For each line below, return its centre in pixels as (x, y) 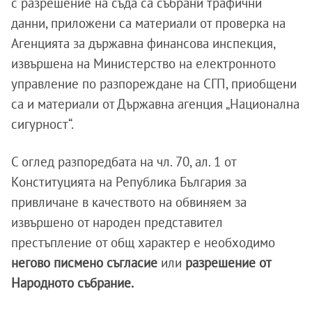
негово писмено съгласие (84, 263)
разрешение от (228, 263)
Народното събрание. (72, 283)
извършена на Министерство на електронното (143, 63)
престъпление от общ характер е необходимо (143, 242)
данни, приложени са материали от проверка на (148, 23)
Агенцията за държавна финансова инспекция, (143, 43)
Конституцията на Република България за (129, 182)
